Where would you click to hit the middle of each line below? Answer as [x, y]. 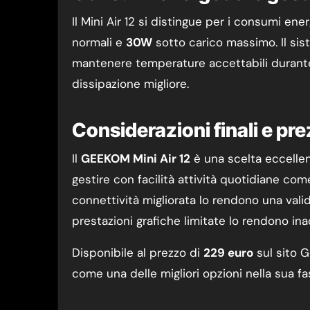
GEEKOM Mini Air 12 [136, 158]
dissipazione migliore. [130, 84]
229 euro [228, 253]
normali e [99, 42]
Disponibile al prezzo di [138, 253]
